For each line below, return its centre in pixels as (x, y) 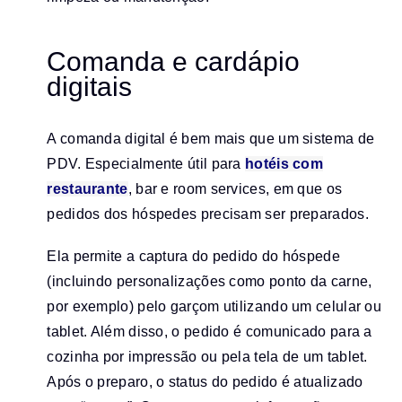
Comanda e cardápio (174, 61)
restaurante (87, 188)
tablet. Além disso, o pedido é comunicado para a (210, 331)
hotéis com (284, 163)
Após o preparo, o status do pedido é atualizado (205, 381)
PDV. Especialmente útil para (146, 163)
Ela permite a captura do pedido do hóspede (193, 256)
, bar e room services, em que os (235, 188)
